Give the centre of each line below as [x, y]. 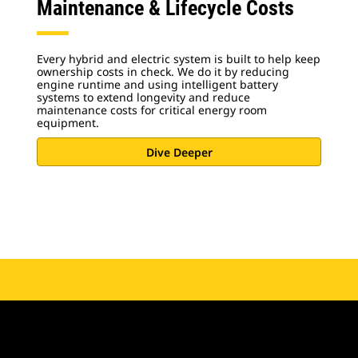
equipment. [68, 123]
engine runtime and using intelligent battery [157, 84]
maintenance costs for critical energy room [152, 110]
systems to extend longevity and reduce [143, 97]
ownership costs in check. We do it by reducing [163, 72]
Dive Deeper [179, 152]
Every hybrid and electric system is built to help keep [179, 59]
